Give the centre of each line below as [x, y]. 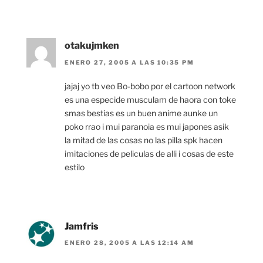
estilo [75, 167]
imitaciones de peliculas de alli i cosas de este [149, 153]
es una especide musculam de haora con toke [150, 99]
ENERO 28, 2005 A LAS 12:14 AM [129, 243]
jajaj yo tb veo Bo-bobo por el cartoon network [150, 86]
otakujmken [92, 46]
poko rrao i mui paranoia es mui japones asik [147, 126]
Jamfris [82, 226]
